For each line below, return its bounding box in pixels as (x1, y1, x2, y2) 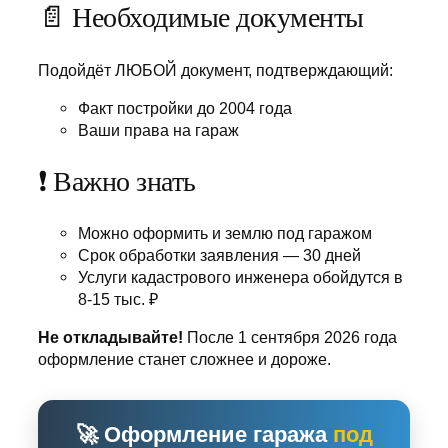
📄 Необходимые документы (38, 2, 364, 34)
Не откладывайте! (38, 328, 183, 347)
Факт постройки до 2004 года (78, 99, 292, 118)
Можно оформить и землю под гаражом (78, 224, 372, 243)
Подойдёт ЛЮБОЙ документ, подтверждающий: (38, 60, 393, 79)
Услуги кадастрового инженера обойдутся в (78, 268, 403, 287)
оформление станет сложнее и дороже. (38, 350, 331, 369)
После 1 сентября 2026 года (183, 328, 397, 347)
